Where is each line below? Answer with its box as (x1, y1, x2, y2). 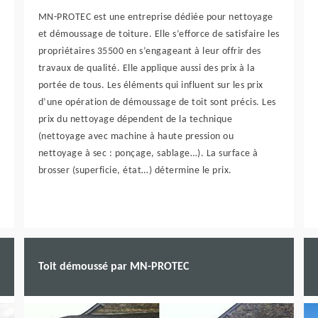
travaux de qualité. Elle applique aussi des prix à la (38, 63, 256, 74)
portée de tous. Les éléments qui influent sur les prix (38, 80, 263, 91)
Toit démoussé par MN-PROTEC (38, 261, 189, 273)
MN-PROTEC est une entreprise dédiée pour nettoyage (38, 12, 273, 23)
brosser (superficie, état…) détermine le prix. (38, 165, 232, 176)
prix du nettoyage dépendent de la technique (38, 114, 233, 125)
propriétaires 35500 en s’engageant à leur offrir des (38, 46, 261, 57)
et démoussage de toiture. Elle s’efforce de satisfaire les (38, 29, 280, 40)
